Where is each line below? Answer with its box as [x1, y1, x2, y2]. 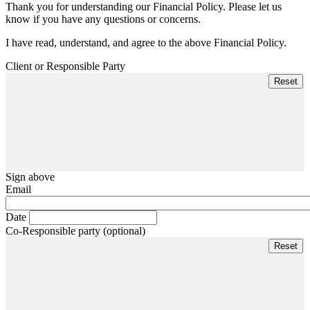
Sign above [6, 171, 55, 183]
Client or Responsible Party [6, 60, 125, 72]
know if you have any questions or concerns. [6, 12, 201, 25]
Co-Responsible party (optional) [6, 225, 145, 237]
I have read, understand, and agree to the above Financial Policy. [6, 36, 286, 48]
